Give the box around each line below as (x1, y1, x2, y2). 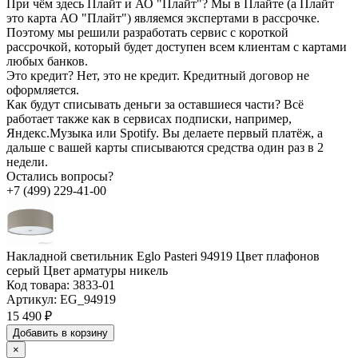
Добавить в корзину (13, 326, 108, 339)
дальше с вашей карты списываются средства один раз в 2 (6, 140, 324, 154)
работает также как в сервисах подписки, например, (6, 111, 292, 125)
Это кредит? (6, 68, 74, 82)
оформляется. (6, 82, 79, 97)
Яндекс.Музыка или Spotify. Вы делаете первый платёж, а (6, 125, 323, 140)
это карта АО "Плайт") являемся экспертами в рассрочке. (6, 10, 320, 25)
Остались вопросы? (6, 169, 113, 183)
